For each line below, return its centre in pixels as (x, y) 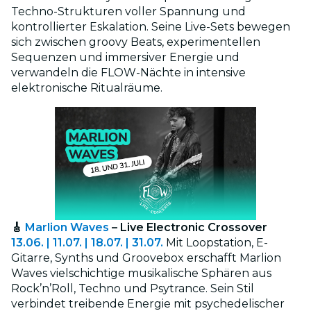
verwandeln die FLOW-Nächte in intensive (128, 72)
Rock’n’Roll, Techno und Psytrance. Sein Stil (133, 288)
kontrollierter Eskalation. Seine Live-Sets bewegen (151, 26)
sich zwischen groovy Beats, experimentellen (136, 42)
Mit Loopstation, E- (217, 242)
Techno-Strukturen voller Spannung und (128, 11)
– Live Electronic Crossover (188, 227)
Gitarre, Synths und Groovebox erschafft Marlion (146, 258)
